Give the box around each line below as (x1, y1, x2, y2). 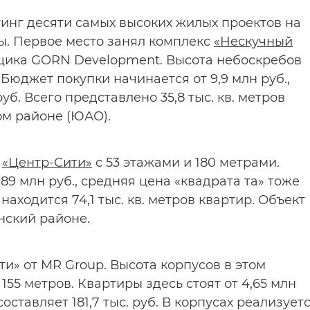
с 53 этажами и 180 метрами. (92, 155, 280, 170)
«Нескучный (214, 34, 293, 49)
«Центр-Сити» (2, 155, 92, 170)
